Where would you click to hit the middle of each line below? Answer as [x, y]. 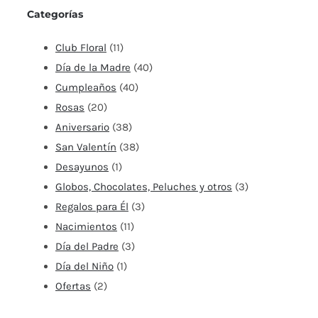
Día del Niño [84, 266]
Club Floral [81, 47]
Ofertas [73, 286]
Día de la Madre [93, 67]
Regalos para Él [92, 206]
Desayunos [82, 166]
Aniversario [82, 127]
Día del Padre [87, 246]
